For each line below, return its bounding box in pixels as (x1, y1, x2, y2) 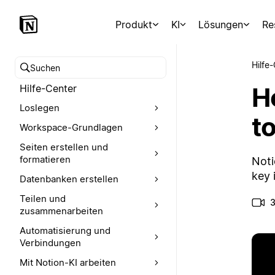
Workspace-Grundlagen (20, 122, 123, 133)
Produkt (115, 18, 153, 31)
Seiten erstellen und (20, 141, 108, 153)
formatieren (20, 153, 71, 165)
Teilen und (20, 193, 66, 204)
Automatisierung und (20, 225, 110, 236)
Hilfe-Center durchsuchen (20, 68, 139, 81)
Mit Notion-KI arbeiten (20, 257, 116, 268)
